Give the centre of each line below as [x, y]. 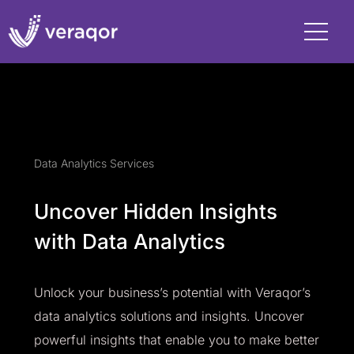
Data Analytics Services [94, 164]
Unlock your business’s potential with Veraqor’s [172, 293]
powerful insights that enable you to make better [176, 340]
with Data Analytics [129, 242]
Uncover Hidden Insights [155, 212]
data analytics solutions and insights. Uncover [169, 316]
